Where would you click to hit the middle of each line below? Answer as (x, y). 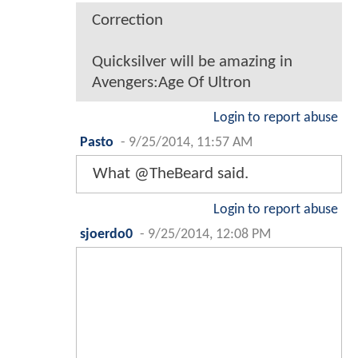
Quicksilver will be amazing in (192, 62)
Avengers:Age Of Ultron (171, 83)
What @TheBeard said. (171, 174)
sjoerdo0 (106, 235)
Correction (127, 21)
